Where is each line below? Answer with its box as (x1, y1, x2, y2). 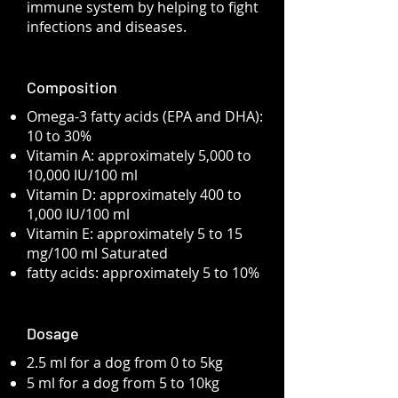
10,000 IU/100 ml (27, 165, 138, 185)
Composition (27, 77, 117, 97)
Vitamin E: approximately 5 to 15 (27, 224, 243, 243)
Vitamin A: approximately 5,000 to (27, 146, 251, 165)
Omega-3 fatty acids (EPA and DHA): (27, 107, 263, 126)
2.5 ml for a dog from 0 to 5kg (27, 353, 223, 372)
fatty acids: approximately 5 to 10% (27, 263, 259, 283)
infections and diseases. (27, 17, 187, 36)
